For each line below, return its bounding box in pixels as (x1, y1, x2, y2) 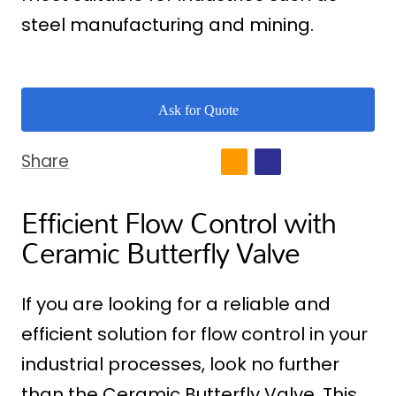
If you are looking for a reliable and (21, 292, 331, 317)
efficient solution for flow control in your (21, 322, 368, 347)
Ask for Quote (157, 102, 239, 118)
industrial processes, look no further (21, 352, 339, 377)
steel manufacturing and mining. (21, 12, 314, 38)
